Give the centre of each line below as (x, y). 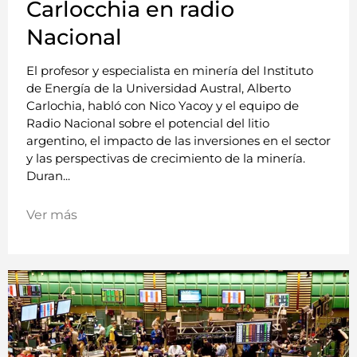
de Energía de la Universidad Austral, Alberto (159, 88)
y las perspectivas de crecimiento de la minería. (166, 158)
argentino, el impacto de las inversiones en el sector (178, 140)
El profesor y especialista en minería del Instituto (170, 70)
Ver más (52, 214)
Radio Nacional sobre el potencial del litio (148, 123)
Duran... (48, 175)
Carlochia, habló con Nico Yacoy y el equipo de (163, 105)
